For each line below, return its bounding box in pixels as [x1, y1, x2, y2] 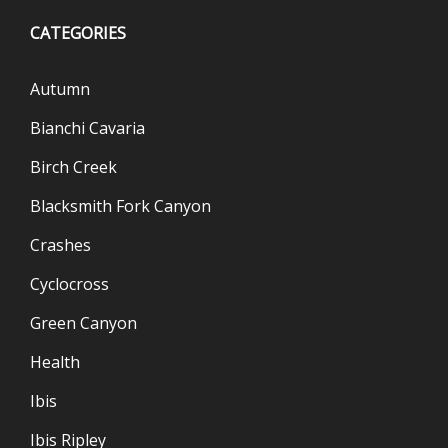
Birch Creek [30, 156, 117, 179]
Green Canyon [30, 312, 137, 335]
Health [30, 351, 80, 374]
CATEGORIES [30, 22, 126, 45]
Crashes [30, 234, 91, 257]
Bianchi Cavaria [30, 117, 145, 140]
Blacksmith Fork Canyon [30, 195, 211, 218]
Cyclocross [30, 273, 109, 296]
